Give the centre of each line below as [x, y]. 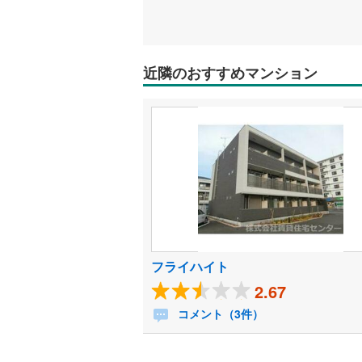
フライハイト [190, 266]
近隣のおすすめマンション [230, 73]
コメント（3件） [219, 314]
